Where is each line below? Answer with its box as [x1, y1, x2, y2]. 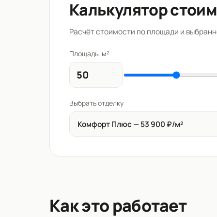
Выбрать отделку [69, 98, 124, 108]
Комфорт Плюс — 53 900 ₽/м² [77, 119, 183, 130]
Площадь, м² [69, 49, 109, 59]
